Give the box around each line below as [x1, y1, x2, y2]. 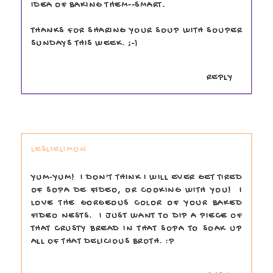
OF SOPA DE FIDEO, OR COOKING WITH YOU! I [30, 185, 243, 196]
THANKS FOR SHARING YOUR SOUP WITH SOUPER [30, 25, 243, 36]
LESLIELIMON [30, 144, 87, 155]
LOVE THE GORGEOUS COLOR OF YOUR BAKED [30, 197, 243, 208]
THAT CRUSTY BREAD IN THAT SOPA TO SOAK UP [30, 223, 243, 234]
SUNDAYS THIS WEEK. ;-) [30, 38, 138, 49]
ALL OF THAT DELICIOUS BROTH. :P [30, 236, 175, 247]
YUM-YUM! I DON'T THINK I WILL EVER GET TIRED [30, 172, 243, 183]
